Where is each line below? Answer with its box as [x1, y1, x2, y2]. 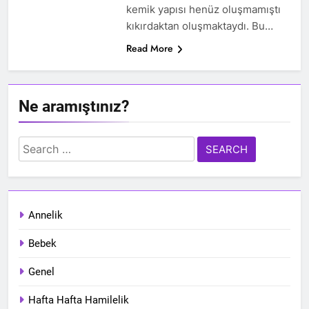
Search [18, 138, 57, 153]
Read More [126, 41, 173, 56]
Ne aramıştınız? [19, 97, 129, 117]
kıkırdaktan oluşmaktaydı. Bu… [126, 19, 273, 33]
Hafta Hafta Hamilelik [28, 294, 129, 307]
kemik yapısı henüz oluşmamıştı [126, 3, 281, 17]
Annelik [28, 209, 63, 222]
